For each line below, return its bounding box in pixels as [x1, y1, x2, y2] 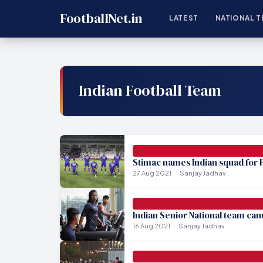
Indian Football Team [79, 80, 221, 101]
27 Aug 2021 [132, 168, 171, 177]
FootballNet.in [60, 9, 142, 28]
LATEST [169, 13, 198, 22]
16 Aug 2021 [132, 221, 170, 230]
